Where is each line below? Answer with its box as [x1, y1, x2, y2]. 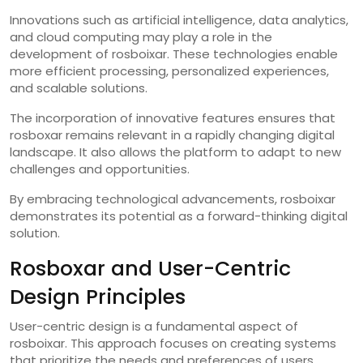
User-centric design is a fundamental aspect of [10, 317, 298, 335]
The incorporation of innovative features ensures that [10, 109, 335, 126]
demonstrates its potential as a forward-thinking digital [10, 207, 348, 224]
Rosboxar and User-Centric [10, 254, 291, 283]
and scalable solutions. [10, 79, 147, 96]
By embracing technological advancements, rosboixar [10, 190, 335, 207]
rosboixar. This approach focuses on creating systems [10, 334, 336, 352]
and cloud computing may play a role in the [10, 28, 272, 45]
